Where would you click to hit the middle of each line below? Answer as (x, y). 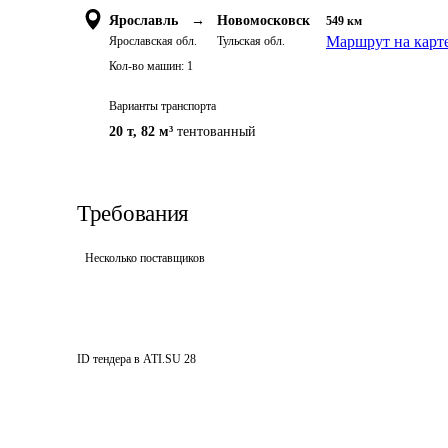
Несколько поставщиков (145, 258)
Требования (133, 213)
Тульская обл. (251, 41)
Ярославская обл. (153, 41)
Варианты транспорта (162, 106)
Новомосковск (263, 20)
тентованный (216, 131)
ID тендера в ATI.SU (129, 359)
